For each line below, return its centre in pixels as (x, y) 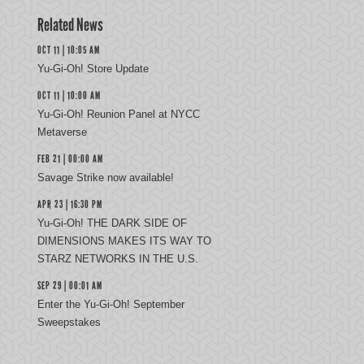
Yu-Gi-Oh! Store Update (93, 69)
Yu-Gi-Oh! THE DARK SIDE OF (112, 223)
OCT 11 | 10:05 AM (69, 50)
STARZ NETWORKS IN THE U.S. (118, 259)
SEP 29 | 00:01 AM (70, 286)
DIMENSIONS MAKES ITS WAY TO (124, 241)
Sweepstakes (69, 322)
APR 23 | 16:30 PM (70, 205)
